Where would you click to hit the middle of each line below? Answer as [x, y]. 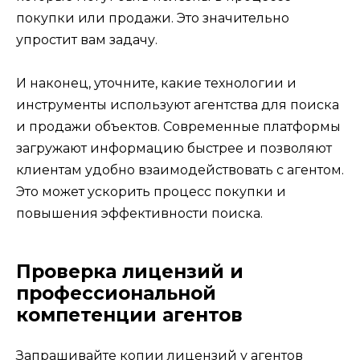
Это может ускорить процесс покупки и [151, 191]
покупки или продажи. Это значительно [153, 18]
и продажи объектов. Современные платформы [178, 126]
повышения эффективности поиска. [139, 213]
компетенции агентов [129, 315]
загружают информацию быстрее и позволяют [174, 148]
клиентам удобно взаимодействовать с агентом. [180, 170]
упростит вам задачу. [87, 39]
